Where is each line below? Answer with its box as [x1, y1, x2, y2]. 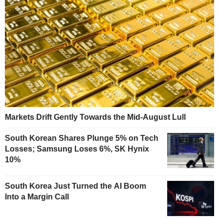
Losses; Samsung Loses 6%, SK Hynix [5, 144, 149, 153]
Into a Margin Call [5, 192, 69, 201]
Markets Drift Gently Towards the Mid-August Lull [5, 112, 186, 121]
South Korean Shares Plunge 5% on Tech [5, 133, 158, 142]
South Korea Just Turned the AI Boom [5, 181, 146, 190]
